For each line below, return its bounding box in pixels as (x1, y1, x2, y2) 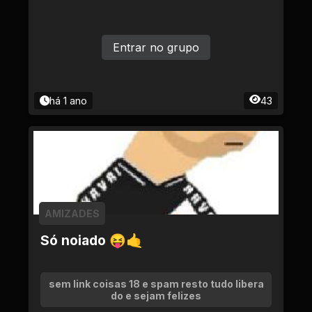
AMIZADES (45, 208, 100, 219)
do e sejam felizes (111, 290, 201, 302)
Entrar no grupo (113, 40, 199, 54)
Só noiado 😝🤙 (40, 232, 143, 249)
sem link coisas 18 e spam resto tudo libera (48, 278, 264, 290)
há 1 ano (49, 95, 87, 107)
